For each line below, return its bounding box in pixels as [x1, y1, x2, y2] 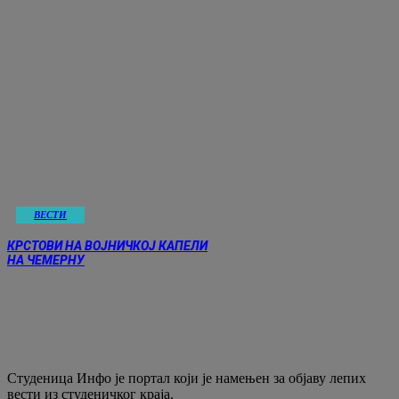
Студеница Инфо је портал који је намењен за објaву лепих [7, 370, 366, 386]
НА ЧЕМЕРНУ [7, 252, 85, 267]
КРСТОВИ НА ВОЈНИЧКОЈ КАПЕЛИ [7, 238, 208, 253]
